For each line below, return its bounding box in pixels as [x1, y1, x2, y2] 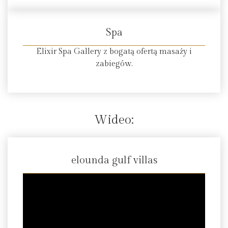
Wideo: [94, 113, 134, 128]
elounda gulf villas [71, 154, 157, 167]
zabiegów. [95, 59, 133, 69]
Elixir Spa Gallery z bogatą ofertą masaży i [36, 46, 192, 56]
